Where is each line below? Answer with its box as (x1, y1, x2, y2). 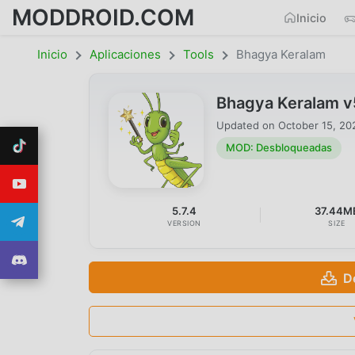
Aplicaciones (90, 47, 161, 62)
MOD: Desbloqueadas (226, 141, 332, 155)
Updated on (216, 118, 278, 132)
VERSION (167, 218, 202, 227)
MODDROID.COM (12, 3, 194, 31)
